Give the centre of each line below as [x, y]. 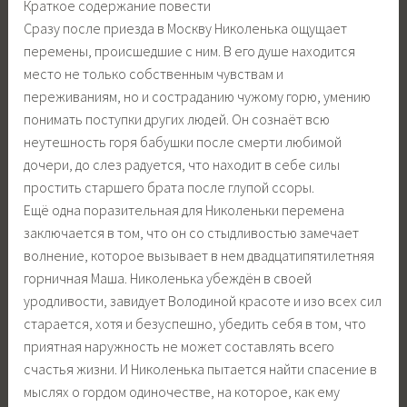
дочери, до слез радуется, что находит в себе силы [182, 165]
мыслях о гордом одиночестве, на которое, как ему [182, 392]
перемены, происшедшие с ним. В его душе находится [190, 51]
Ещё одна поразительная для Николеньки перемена [184, 210]
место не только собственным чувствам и [154, 74]
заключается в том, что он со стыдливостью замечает [192, 233]
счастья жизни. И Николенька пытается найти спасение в [201, 369]
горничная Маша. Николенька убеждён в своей [168, 278]
